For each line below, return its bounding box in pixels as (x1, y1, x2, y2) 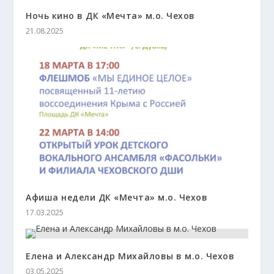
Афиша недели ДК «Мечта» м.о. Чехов (26, 191, 208, 204)
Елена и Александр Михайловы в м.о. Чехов (26, 250, 235, 262)
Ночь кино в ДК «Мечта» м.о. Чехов (26, 9, 195, 21)
